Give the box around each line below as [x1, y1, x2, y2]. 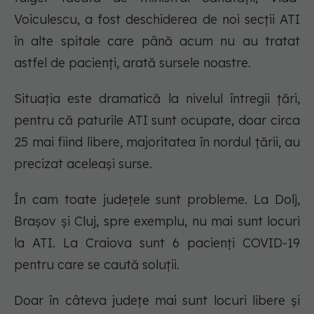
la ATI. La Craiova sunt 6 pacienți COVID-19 [14, 235, 300, 252]
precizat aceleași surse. [14, 156, 156, 172]
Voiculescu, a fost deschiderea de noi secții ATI [14, 11, 300, 28]
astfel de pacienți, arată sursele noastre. [14, 55, 251, 71]
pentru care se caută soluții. [14, 257, 183, 273]
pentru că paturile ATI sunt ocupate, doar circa [14, 112, 300, 129]
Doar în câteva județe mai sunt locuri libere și [14, 292, 300, 309]
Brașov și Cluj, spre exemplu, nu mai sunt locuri [14, 213, 300, 230]
